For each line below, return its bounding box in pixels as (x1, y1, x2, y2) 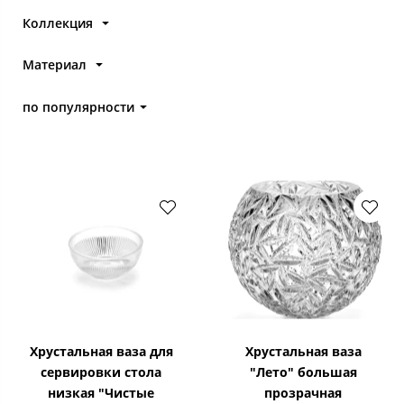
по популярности (23, 97, 134, 115)
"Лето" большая (249, 363, 357, 381)
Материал (23, 56, 87, 74)
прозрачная (264, 383, 342, 401)
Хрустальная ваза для (29, 342, 173, 360)
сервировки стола (41, 363, 161, 381)
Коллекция (23, 14, 93, 32)
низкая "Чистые (48, 383, 154, 401)
